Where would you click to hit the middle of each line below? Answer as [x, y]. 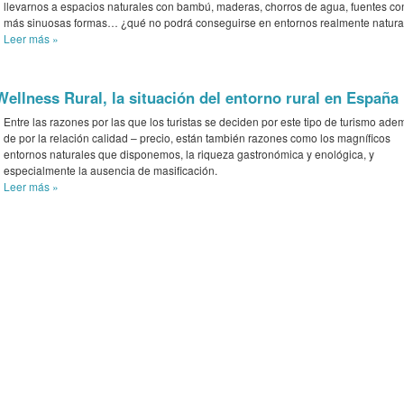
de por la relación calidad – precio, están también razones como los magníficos [197, 137]
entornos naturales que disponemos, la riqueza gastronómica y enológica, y [189, 153]
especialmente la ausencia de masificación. [110, 170]
